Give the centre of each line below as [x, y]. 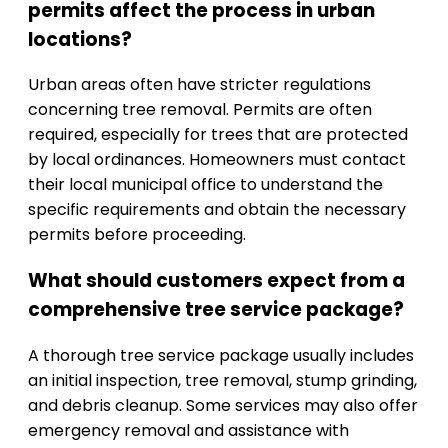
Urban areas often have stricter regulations [199, 85]
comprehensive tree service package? [216, 310]
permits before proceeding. [137, 235]
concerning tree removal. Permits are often [200, 110]
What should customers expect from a [216, 281]
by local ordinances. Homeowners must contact [217, 160]
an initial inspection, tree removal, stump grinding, [222, 380]
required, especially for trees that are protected [218, 135]
